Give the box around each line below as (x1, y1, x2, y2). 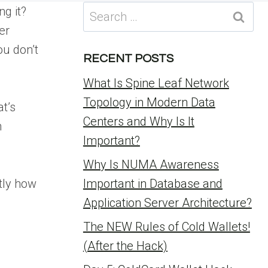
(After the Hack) (83, 239, 167, 253)
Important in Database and (83, 176, 223, 191)
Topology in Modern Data (83, 95, 215, 109)
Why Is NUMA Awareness (83, 157, 219, 172)
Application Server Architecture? (83, 196, 252, 210)
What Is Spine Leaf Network (83, 76, 229, 90)
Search (82, 4, 120, 18)
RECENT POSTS (83, 53, 173, 65)
